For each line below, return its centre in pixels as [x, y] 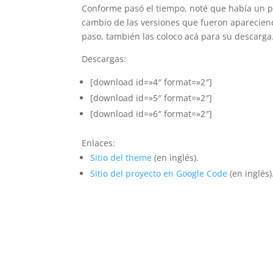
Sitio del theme [121, 158]
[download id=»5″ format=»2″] [151, 98]
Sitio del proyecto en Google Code [159, 173]
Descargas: [104, 59]
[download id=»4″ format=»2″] [151, 82]
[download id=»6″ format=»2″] [151, 114]
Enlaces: [99, 143]
